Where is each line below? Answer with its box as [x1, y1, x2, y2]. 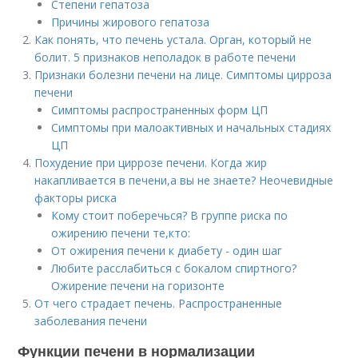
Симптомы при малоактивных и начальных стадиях [51, 120, 332, 135]
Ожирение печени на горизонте [51, 278, 225, 293]
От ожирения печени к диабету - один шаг [51, 243, 283, 258]
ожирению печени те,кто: [51, 225, 191, 241]
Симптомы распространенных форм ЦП [51, 102, 268, 117]
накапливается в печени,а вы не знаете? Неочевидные [34, 173, 334, 188]
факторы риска [34, 190, 117, 205]
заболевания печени [34, 313, 148, 328]
